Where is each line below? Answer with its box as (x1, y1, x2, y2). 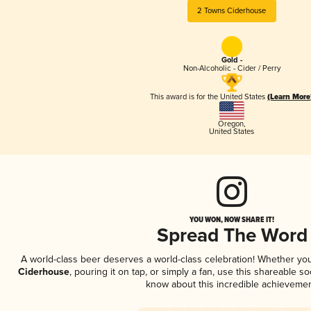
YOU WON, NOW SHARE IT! (190, 213, 274, 225)
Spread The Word (156, 224, 308, 249)
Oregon (217, 119, 244, 128)
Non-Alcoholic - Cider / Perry (183, 64, 280, 74)
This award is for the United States (150, 92, 268, 102)
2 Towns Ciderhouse (197, 6, 267, 15)
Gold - (221, 56, 242, 66)
